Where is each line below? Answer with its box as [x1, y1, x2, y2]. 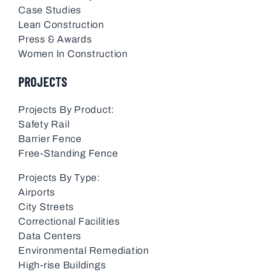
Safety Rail [18, 118, 70, 129]
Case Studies [18, 4, 81, 15]
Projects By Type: [18, 172, 100, 183]
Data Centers [18, 230, 81, 241]
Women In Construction [18, 48, 128, 59]
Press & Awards [18, 33, 92, 44]
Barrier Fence [18, 133, 82, 144]
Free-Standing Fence [18, 148, 118, 158]
